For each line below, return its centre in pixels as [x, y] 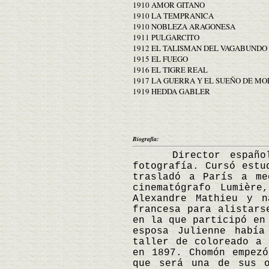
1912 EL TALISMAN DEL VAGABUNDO [200, 48]
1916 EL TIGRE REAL [170, 69]
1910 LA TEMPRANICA [173, 15]
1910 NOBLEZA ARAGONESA [184, 26]
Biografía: [146, 138]
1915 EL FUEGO [160, 59]
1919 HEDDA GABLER [171, 91]
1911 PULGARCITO [166, 37]
